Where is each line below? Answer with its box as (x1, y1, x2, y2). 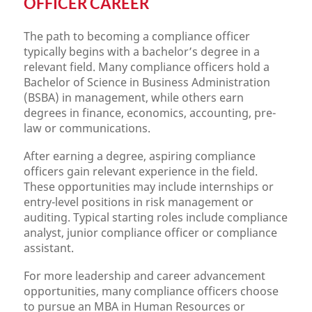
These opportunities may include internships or (24, 179, 274, 194)
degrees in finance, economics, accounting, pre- (24, 105, 276, 120)
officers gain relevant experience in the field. (24, 164, 258, 179)
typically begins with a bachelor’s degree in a (24, 44, 260, 59)
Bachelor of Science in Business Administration (24, 75, 271, 90)
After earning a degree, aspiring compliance (24, 148, 256, 164)
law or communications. (24, 120, 151, 136)
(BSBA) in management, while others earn (24, 90, 244, 105)
